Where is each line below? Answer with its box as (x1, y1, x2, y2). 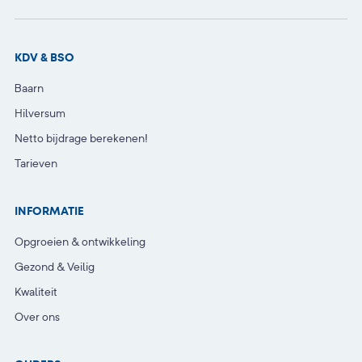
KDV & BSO (15, 49, 74, 65)
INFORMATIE (15, 203, 84, 219)
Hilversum (15, 105, 65, 120)
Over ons (15, 309, 60, 324)
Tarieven (15, 155, 57, 170)
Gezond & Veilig (15, 259, 95, 274)
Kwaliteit (15, 284, 57, 299)
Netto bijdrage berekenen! (15, 130, 148, 145)
